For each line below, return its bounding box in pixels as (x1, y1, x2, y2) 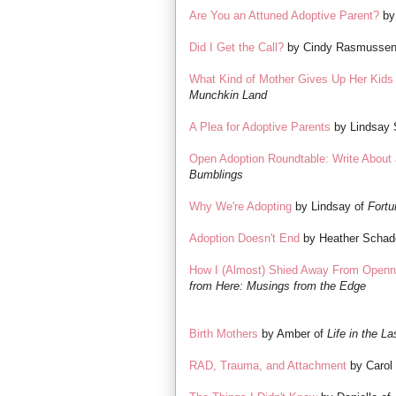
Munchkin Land (189, 88, 267, 103)
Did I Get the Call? (189, 41, 284, 55)
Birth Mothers (189, 327, 258, 341)
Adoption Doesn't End (189, 232, 300, 246)
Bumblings (189, 168, 243, 182)
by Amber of (258, 327, 327, 341)
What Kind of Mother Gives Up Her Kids (189, 72, 393, 87)
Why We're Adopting (189, 200, 292, 214)
